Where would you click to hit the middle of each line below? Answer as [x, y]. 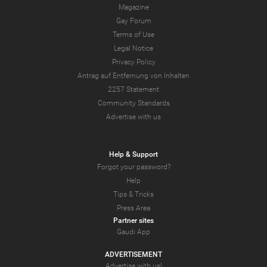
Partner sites [133, 221]
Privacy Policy [133, 62]
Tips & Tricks [133, 195]
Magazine [133, 7]
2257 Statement [133, 90]
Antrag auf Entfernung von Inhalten [133, 76]
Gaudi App [133, 232]
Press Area [133, 208]
